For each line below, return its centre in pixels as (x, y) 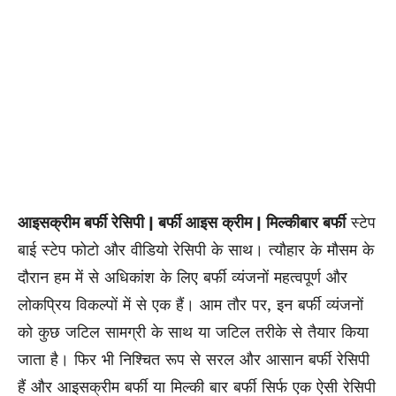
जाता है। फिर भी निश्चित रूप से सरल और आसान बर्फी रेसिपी (194, 360)
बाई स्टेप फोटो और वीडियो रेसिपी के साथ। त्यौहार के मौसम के (196, 250)
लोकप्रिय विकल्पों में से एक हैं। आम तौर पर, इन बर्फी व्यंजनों (190, 305)
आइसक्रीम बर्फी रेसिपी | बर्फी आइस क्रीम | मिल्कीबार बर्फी (182, 223)
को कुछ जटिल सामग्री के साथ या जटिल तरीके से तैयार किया (193, 332)
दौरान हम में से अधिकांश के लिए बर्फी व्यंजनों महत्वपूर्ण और (183, 278)
